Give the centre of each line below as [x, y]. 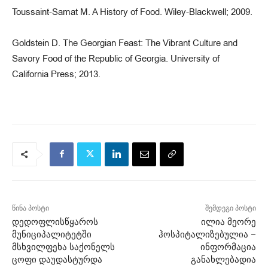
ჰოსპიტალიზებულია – [207, 234]
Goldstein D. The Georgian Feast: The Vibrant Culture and [125, 43]
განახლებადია [223, 259]
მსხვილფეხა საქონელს [63, 247]
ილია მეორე [228, 222]
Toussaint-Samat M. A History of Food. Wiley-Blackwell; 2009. [132, 12]
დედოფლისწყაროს [55, 222]
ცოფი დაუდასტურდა [57, 259]
